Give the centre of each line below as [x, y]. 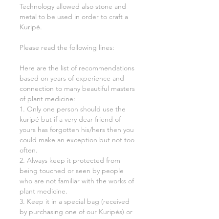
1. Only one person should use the [73, 109]
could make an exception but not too [77, 140]
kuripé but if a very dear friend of [70, 120]
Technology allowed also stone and [73, 7]
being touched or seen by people [72, 171]
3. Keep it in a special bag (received [75, 202]
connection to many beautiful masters [77, 89]
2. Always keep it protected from [70, 161]
